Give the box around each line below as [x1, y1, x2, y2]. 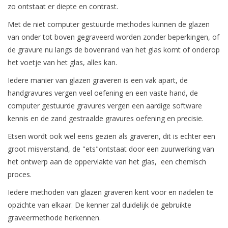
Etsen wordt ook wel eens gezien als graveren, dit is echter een [8, 131, 215, 141]
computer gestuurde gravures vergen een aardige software [8, 101, 202, 111]
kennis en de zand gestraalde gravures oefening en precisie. [8, 113, 204, 124]
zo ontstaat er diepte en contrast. [8, 2, 118, 12]
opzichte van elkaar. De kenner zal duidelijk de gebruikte [8, 200, 191, 210]
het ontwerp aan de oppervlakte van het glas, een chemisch [8, 157, 206, 167]
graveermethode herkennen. [8, 213, 101, 223]
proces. [8, 169, 32, 180]
